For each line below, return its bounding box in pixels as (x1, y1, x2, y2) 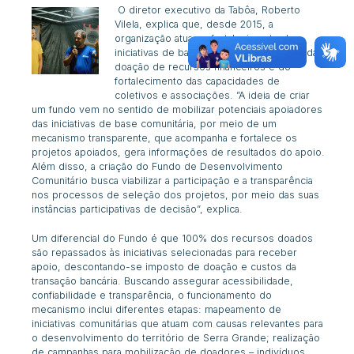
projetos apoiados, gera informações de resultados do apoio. (32, 145, 326, 158)
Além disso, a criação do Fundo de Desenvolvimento (32, 160, 284, 172)
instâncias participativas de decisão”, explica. (32, 202, 243, 215)
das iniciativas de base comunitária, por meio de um (32, 117, 277, 130)
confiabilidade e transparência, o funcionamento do (32, 288, 273, 301)
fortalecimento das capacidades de (115, 74, 281, 87)
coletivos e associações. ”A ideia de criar (115, 88, 311, 101)
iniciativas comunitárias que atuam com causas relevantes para (32, 317, 324, 330)
